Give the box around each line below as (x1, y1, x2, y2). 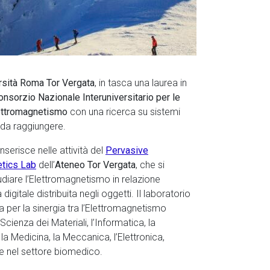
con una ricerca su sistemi (67, 106, 180, 118)
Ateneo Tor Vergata (55, 159, 136, 171)
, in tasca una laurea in (95, 77, 187, 89)
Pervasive (105, 145, 148, 156)
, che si (136, 159, 165, 171)
